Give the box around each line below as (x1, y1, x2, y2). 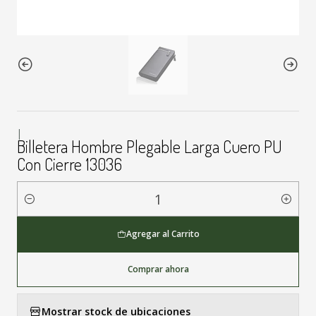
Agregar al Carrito (126, 228, 200, 240)
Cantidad (17, 200, 59, 214)
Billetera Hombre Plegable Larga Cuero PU (17, 135, 282, 157)
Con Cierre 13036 (17, 153, 122, 175)
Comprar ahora (127, 263, 189, 275)
